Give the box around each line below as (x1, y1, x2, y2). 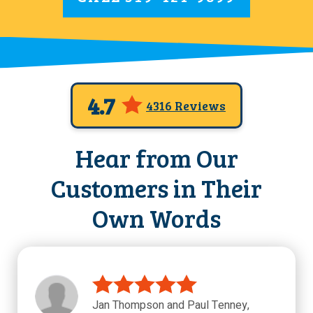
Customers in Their (51, 170, 262, 205)
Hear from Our (75, 140, 238, 175)
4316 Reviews (146, 97, 226, 115)
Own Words (92, 201, 221, 235)
